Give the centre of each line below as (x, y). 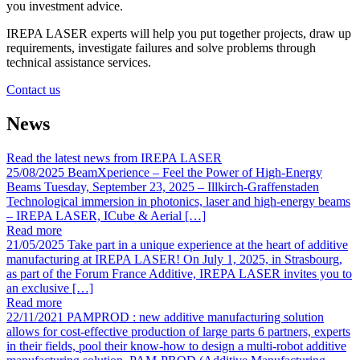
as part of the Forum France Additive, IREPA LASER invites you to (179, 274)
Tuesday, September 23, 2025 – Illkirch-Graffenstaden (182, 187)
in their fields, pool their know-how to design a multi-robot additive (176, 346)
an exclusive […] (50, 288)
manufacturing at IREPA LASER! (93, 260)
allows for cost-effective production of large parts (131, 332)
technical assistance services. (79, 63)
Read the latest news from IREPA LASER (114, 158)
